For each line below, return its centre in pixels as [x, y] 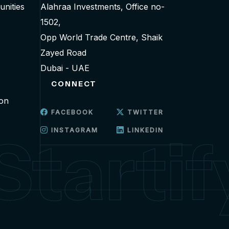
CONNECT [74, 84]
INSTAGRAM [73, 130]
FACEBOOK [71, 112]
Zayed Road [63, 53]
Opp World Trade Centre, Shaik [101, 37]
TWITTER [144, 112]
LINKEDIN [144, 130]
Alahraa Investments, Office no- [102, 7]
